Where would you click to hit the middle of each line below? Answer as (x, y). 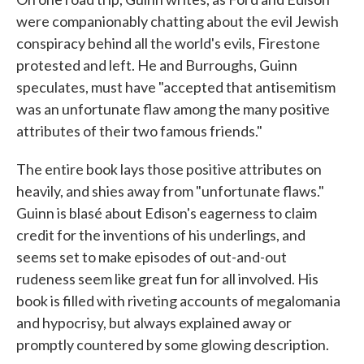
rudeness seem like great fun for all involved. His (167, 279)
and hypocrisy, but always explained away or (154, 323)
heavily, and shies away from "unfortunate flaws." (170, 191)
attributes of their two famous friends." (139, 131)
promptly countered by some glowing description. (173, 344)
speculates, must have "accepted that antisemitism (176, 87)
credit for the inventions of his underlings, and (161, 235)
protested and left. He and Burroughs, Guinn (157, 65)
